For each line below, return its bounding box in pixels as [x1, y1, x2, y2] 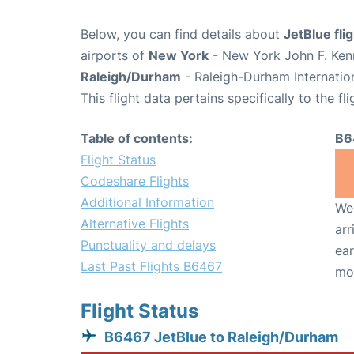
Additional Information [81, 194, 214, 210]
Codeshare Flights [81, 173, 189, 189]
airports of [81, 47, 149, 63]
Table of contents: [81, 130, 193, 146]
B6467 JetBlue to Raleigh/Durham [104, 329, 338, 345]
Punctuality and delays [81, 237, 216, 253]
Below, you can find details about [81, 26, 284, 42]
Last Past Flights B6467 [81, 258, 222, 274]
